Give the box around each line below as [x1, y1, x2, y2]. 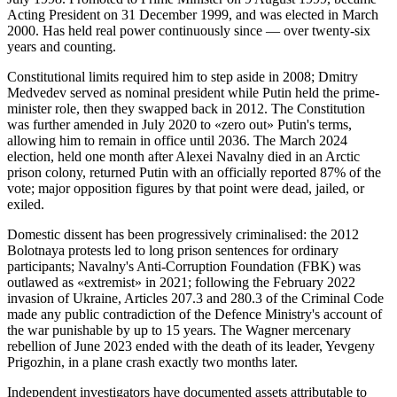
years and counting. [7, 38, 116, 54]
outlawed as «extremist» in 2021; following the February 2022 [7, 274, 355, 290]
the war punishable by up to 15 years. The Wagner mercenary [7, 322, 351, 338]
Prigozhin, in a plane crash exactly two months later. [7, 354, 298, 370]
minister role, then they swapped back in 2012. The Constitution [7, 100, 365, 116]
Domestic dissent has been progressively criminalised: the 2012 [7, 226, 359, 242]
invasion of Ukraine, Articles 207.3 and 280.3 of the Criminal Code [7, 290, 384, 306]
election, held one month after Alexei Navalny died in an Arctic [7, 148, 360, 164]
